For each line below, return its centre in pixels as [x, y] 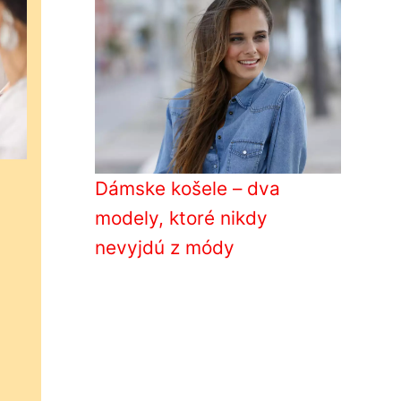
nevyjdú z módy [165, 247]
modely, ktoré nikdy [181, 218]
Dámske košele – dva [188, 188]
